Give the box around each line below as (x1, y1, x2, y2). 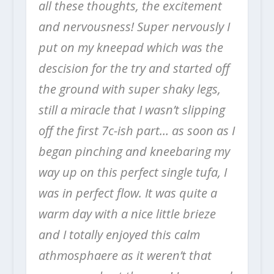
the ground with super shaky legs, (38, 80, 221, 97)
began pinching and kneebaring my (38, 143, 230, 160)
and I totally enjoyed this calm (38, 226, 200, 243)
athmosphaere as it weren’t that (38, 246, 212, 264)
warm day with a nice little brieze (38, 205, 216, 222)
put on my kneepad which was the (38, 39, 223, 56)
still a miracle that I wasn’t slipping (38, 101, 225, 118)
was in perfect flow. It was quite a (38, 184, 217, 201)
